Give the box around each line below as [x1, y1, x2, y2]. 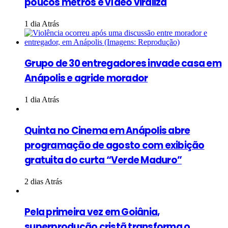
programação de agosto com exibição [24, 138, 205, 152]
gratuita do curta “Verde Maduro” [24, 153, 182, 167]
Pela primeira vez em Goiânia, [24, 205, 160, 219]
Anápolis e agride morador [24, 71, 148, 85]
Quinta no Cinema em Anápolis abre [24, 123, 190, 137]
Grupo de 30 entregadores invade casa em [24, 56, 221, 71]
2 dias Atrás [24, 177, 62, 186]
